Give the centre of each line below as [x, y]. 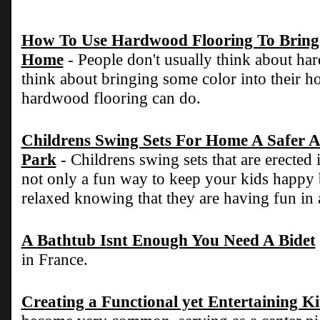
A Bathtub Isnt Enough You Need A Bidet [168, 240]
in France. [54, 259]
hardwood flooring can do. [111, 97]
